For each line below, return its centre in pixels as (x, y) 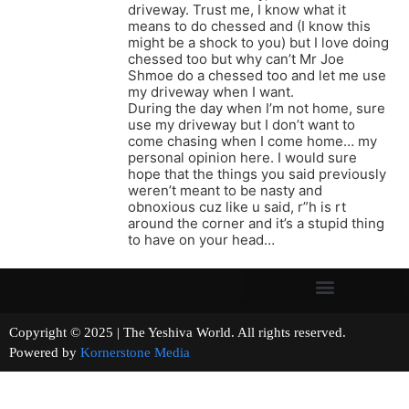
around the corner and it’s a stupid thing (256, 224)
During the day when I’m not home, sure (257, 109)
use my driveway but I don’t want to (241, 125)
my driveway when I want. (211, 92)
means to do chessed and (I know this (249, 26)
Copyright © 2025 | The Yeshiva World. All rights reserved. (203, 333)
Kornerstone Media (135, 353)
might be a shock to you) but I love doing (258, 43)
